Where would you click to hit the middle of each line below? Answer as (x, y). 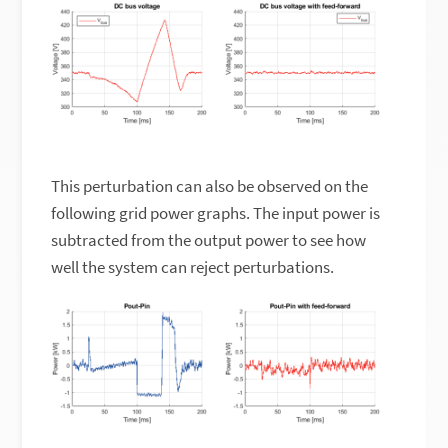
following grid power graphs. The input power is (216, 212)
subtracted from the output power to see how (209, 239)
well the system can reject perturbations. (193, 266)
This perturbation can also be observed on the (210, 185)
